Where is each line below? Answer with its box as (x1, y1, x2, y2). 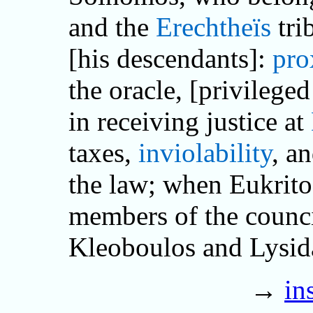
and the (68, 11, 156, 42)
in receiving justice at (68, 105, 311, 136)
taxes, (68, 137, 138, 168)
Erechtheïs (156, 11, 271, 42)
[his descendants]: (68, 43, 272, 73)
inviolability (138, 137, 272, 168)
